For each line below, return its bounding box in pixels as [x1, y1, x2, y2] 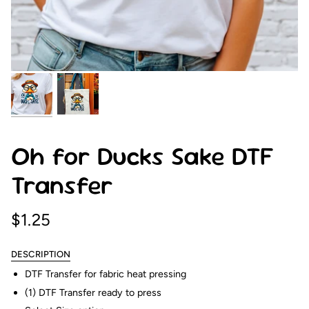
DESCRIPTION [11, 248, 71, 259]
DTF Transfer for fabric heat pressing [25, 267, 186, 280]
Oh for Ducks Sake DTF [11, 139, 274, 173]
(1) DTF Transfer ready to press [25, 286, 161, 299]
